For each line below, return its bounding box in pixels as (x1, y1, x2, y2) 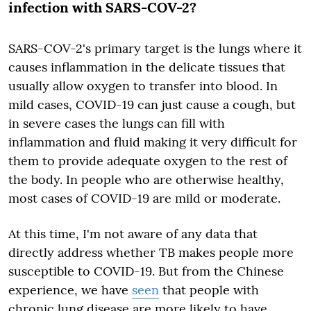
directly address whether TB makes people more (8, 244, 294, 260)
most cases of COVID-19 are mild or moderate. (8, 190, 280, 206)
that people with (159, 282, 259, 298)
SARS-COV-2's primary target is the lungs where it (8, 40, 302, 56)
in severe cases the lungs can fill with (8, 115, 225, 131)
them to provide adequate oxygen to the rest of (8, 153, 287, 169)
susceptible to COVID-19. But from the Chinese (8, 263, 284, 279)
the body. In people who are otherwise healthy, (8, 171, 284, 187)
